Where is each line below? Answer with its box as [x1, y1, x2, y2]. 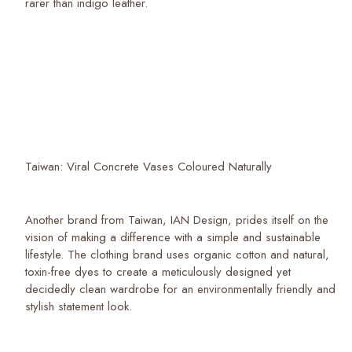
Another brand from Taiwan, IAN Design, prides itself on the [25, 211, 328, 229]
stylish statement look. [25, 297, 136, 315]
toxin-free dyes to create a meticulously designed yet [25, 262, 291, 280]
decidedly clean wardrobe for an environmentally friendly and [25, 280, 335, 298]
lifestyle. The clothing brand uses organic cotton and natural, [25, 245, 329, 263]
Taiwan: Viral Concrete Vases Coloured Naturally [25, 157, 276, 175]
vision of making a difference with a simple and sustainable [25, 228, 321, 246]
